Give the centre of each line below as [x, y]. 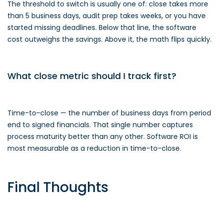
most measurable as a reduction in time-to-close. [94, 148]
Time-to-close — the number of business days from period [109, 113]
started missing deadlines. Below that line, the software [102, 27]
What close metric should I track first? [92, 76]
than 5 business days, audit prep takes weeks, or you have [107, 16]
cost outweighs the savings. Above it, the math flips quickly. [110, 39]
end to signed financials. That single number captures [100, 125]
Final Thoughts [58, 187]
